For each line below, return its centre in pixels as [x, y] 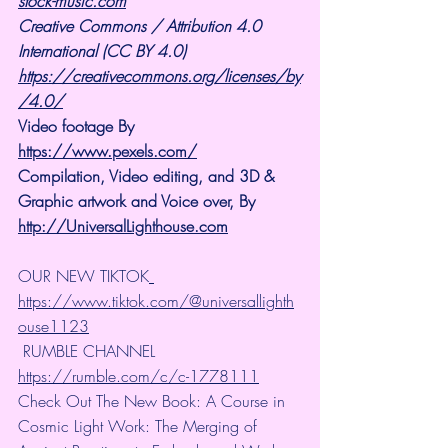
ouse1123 [53, 326]
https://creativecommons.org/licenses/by [159, 76]
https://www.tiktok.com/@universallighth [156, 301]
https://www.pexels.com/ [107, 151]
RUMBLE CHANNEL [91, 351]
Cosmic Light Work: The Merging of [140, 426]
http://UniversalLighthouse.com [123, 226]
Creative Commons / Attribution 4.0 [142, 26]
